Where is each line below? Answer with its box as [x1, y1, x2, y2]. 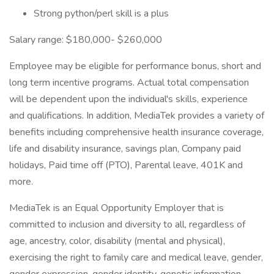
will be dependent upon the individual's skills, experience [9, 92, 248, 106]
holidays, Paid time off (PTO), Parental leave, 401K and [9, 158, 243, 172]
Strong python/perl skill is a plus [34, 7, 169, 20]
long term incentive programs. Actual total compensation [9, 76, 249, 89]
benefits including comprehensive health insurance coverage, [9, 125, 264, 139]
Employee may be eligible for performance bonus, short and [9, 59, 261, 73]
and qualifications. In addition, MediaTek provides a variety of [9, 109, 264, 122]
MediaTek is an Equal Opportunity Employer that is [9, 201, 224, 215]
